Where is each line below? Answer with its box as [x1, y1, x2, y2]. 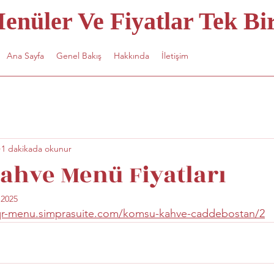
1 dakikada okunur [1, 143, 72, 154]
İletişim [161, 50, 188, 61]
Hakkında [113, 50, 149, 61]
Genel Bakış [56, 50, 102, 61]
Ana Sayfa [6, 50, 44, 61]
